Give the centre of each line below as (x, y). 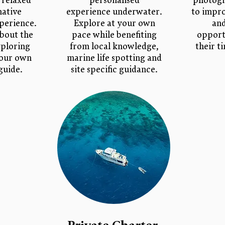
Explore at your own (114, 23)
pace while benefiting (114, 35)
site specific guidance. (114, 70)
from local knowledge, (114, 46)
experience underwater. (114, 12)
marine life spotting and (114, 58)
